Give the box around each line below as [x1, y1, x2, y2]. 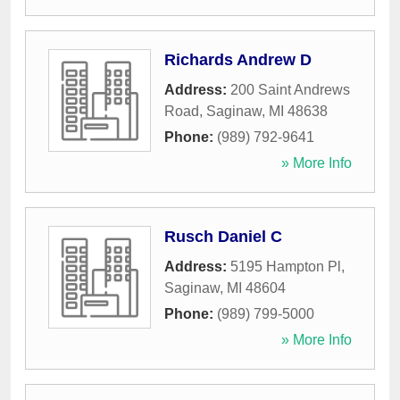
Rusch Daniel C [164, 228, 282, 246]
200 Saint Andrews [230, 82, 350, 98]
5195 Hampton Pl [230, 259, 341, 275]
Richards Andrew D [164, 51, 312, 70]
